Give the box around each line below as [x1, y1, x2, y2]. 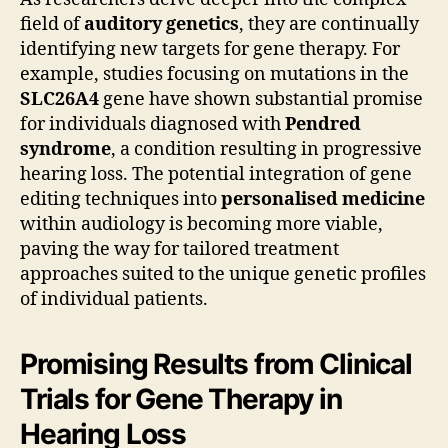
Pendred [285, 113, 361, 137]
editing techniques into [20, 188, 221, 212]
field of [20, 13, 84, 37]
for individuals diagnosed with [20, 113, 285, 137]
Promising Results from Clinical [20, 347, 412, 382]
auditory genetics [84, 13, 239, 37]
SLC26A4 [20, 88, 99, 112]
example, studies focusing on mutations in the [20, 63, 409, 87]
